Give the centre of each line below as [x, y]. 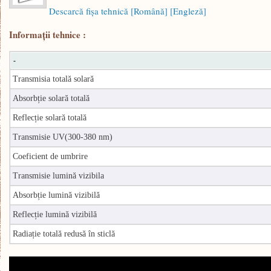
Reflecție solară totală [50, 118]
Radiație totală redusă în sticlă [64, 234]
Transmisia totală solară [53, 79]
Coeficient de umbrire [50, 156]
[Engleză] [188, 11]
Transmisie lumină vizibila [58, 176]
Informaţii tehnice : [47, 34]
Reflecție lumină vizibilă [55, 214]
